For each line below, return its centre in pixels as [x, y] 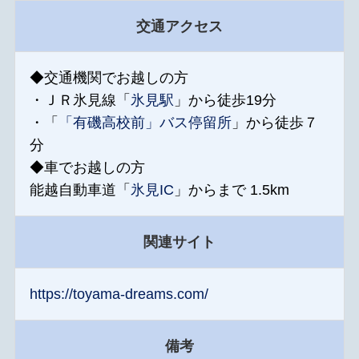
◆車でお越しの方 [87, 168]
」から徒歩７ [274, 123]
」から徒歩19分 [225, 101]
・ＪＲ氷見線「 [80, 101]
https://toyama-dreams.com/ [119, 294]
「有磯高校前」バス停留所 [145, 123]
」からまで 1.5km [231, 190]
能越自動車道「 [80, 190]
